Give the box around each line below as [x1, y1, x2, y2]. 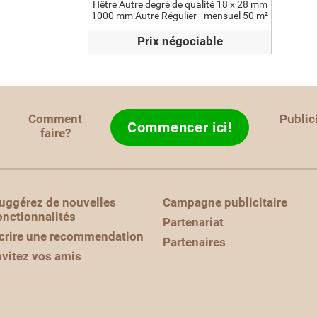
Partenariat [163, 215, 224, 229]
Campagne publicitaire [163, 195, 287, 209]
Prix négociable [137, 34, 223, 48]
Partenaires [163, 235, 226, 249]
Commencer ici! [127, 119, 232, 136]
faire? [40, 126, 71, 140]
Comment [28, 112, 83, 126]
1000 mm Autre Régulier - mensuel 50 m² [91, 10, 268, 21]
